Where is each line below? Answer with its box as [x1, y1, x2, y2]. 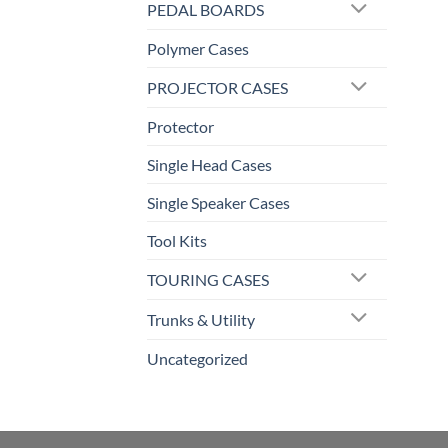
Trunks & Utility [147, 309, 255, 329]
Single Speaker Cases [147, 192, 290, 212]
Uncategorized [147, 348, 248, 368]
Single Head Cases [147, 154, 272, 174]
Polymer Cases [147, 39, 249, 59]
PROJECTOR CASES [147, 78, 288, 97]
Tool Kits [147, 230, 207, 250]
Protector [147, 116, 214, 136]
